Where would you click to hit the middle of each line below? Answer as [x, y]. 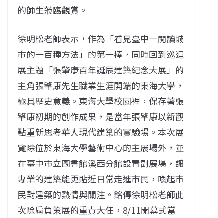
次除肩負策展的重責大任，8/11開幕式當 [97, 209]
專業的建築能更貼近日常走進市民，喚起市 [101, 178]
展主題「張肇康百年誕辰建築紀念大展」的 [101, 69]
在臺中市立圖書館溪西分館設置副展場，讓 [101, 163]
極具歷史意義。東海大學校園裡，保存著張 [101, 100]
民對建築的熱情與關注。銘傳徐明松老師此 [101, 194]
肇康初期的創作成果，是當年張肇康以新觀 [101, 116]
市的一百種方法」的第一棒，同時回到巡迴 [101, 54]
